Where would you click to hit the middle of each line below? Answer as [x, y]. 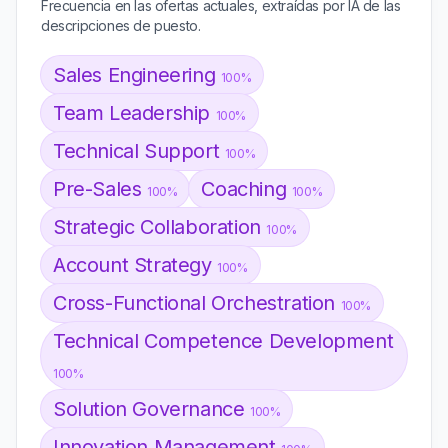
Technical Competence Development [223, 341]
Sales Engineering [137, 75]
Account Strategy [135, 265]
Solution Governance [151, 409]
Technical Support [139, 151]
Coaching [246, 189]
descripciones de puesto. [121, 25]
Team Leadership [134, 113]
